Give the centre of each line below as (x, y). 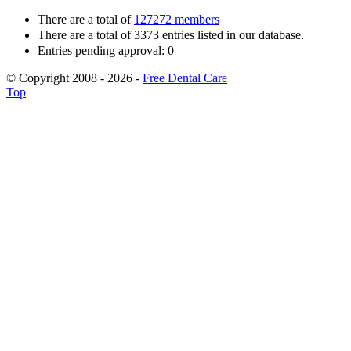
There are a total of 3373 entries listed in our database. (171, 35)
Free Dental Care (185, 78)
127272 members (177, 20)
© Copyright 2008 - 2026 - (74, 78)
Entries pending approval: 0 (106, 51)
